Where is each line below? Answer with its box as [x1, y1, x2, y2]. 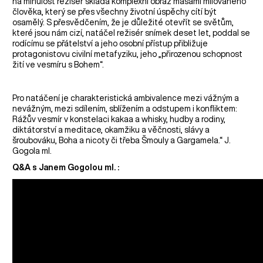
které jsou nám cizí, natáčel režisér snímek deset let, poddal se [12, 28, 251, 37]
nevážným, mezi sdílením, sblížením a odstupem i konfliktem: [12, 104, 238, 113]
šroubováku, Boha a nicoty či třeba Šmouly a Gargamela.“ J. [12, 136, 231, 144]
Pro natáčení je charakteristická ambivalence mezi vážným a [12, 93, 240, 102]
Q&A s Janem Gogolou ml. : [12, 163, 120, 172]
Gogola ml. [12, 146, 52, 155]
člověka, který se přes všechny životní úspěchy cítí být [12, 7, 217, 16]
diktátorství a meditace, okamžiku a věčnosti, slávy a [12, 125, 210, 134]
